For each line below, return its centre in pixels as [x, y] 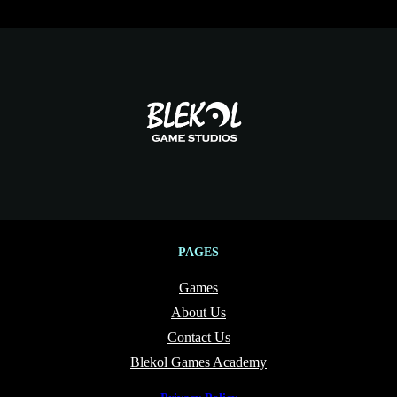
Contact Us [198, 337]
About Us [198, 312]
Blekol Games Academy [198, 362]
